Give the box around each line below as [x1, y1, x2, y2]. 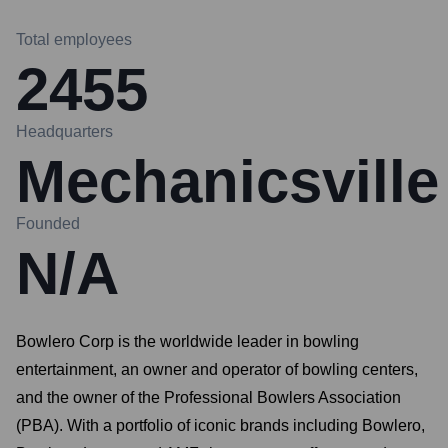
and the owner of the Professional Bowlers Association [16, 389, 401, 406]
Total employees [16, 31, 132, 48]
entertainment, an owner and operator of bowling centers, [16, 361, 418, 378]
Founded [16, 215, 80, 232]
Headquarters [16, 123, 113, 140]
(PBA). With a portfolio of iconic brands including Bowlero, [16, 417, 425, 434]
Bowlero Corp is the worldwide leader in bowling [16, 333, 359, 350]
